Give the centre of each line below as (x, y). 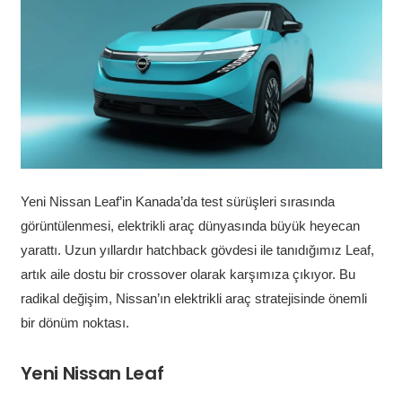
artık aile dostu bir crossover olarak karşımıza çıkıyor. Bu (188, 274)
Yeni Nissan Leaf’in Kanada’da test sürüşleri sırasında (177, 201)
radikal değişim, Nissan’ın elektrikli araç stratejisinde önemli (193, 298)
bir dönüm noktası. (74, 322)
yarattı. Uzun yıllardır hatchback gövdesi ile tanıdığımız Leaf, (197, 249)
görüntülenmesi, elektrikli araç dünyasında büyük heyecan (190, 225)
